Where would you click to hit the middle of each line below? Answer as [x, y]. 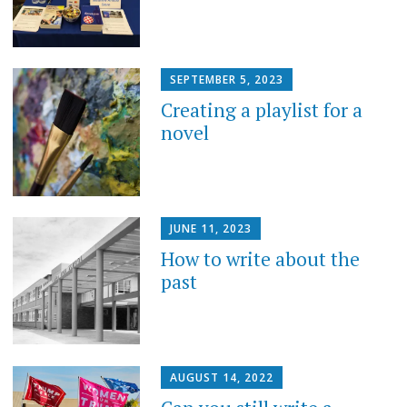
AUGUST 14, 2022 [222, 377]
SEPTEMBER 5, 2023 [227, 80]
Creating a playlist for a [262, 110]
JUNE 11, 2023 [211, 228]
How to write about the [261, 258]
